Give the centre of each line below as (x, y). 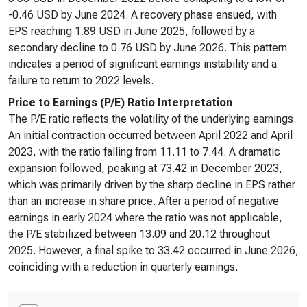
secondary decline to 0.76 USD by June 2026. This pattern (148, 48)
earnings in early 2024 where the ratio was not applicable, (145, 218)
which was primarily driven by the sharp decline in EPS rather (152, 185)
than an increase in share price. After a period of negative (144, 201)
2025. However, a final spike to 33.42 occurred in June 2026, (153, 250)
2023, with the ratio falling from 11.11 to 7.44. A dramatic (144, 152)
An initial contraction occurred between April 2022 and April (150, 135)
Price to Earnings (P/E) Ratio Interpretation (120, 102)
